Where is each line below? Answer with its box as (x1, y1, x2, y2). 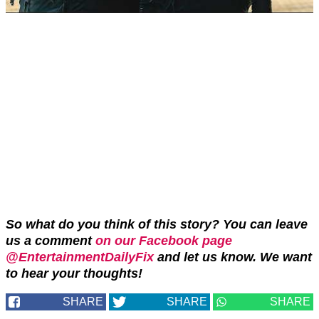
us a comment (6, 233, 95, 248)
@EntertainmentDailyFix (6, 249, 154, 264)
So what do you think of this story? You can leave (6, 216, 308, 231)
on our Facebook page (95, 233, 232, 248)
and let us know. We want (154, 249, 312, 264)
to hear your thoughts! (6, 266, 142, 281)
